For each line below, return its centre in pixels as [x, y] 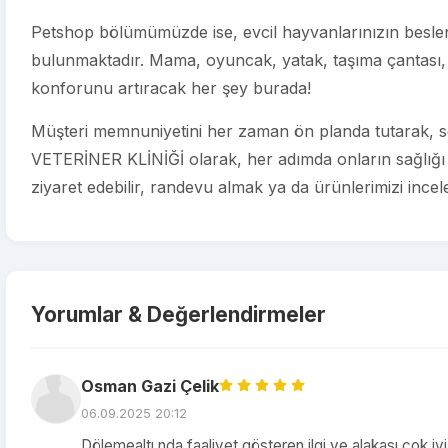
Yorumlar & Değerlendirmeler [178, 314]
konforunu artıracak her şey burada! [171, 88]
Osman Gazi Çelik [150, 386]
